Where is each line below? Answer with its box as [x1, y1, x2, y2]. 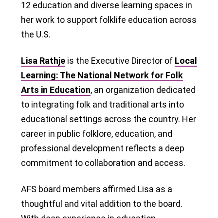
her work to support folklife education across [21, 14, 197, 25]
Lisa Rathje [21, 55, 65, 66]
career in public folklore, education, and [21, 128, 172, 139]
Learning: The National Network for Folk [21, 70, 183, 80]
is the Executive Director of [65, 55, 175, 66]
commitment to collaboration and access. [21, 157, 185, 168]
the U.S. [21, 29, 51, 39]
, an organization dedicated [91, 84, 196, 95]
